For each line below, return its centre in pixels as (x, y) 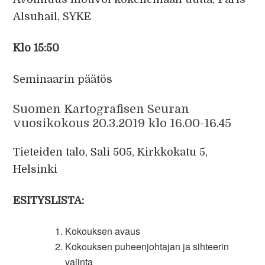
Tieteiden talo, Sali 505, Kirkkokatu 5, (111, 152)
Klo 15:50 (36, 48)
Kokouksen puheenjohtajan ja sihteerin (147, 246)
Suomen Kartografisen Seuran (101, 109)
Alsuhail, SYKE (52, 17)
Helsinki (35, 169)
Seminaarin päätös (63, 79)
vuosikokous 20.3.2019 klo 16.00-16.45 (122, 123)
